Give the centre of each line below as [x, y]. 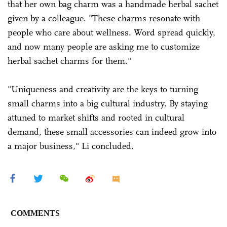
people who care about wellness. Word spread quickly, [111, 32]
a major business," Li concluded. [71, 146]
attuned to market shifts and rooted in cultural [96, 117]
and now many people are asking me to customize [104, 46]
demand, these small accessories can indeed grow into [112, 131]
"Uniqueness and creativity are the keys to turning [103, 89]
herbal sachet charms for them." [69, 61]
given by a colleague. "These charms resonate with [104, 18]
